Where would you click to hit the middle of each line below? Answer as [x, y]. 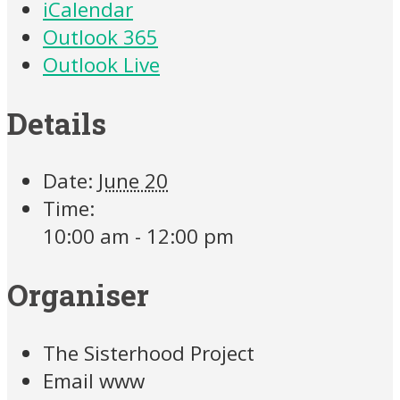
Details [57, 123]
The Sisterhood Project [149, 354]
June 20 [133, 181]
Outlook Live [101, 64]
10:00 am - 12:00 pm [138, 237]
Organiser [78, 295]
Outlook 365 [100, 37]
